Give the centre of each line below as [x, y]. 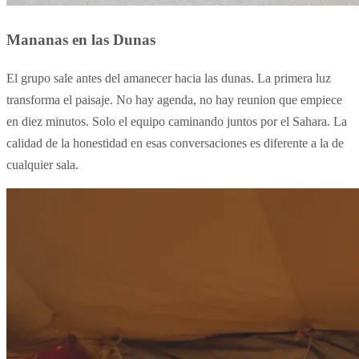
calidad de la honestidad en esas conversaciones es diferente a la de [175, 143]
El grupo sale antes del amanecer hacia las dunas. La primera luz [169, 78]
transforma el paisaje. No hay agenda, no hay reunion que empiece [174, 99]
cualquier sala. [42, 164]
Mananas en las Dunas [81, 40]
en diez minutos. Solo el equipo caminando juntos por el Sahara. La [177, 121]
